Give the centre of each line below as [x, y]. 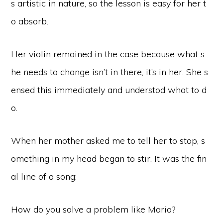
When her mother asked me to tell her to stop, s [108, 141]
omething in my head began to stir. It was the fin [109, 159]
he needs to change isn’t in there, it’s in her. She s [110, 72]
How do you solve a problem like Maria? [93, 209]
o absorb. [30, 21]
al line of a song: [44, 176]
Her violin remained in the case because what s [108, 54]
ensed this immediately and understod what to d [109, 90]
